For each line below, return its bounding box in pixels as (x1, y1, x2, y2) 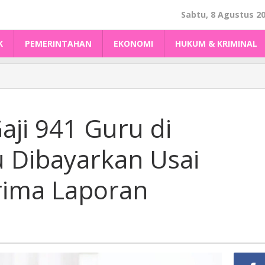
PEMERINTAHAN (25, 38, 92, 49)
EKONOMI (114, 38, 153, 49)
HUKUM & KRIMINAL (175, 38, 257, 49)
